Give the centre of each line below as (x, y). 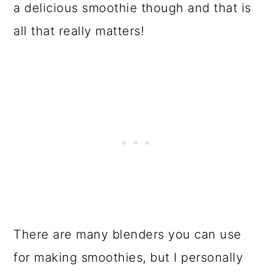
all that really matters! (79, 31)
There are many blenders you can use (127, 235)
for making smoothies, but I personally (128, 258)
